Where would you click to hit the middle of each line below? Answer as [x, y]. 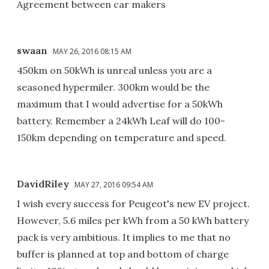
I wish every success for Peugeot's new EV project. [133, 203]
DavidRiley [43, 183]
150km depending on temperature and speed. [122, 137]
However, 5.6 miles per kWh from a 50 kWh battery [133, 220]
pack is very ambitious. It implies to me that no [124, 237]
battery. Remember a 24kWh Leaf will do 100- [121, 120]
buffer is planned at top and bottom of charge [123, 254]
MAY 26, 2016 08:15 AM [92, 51]
